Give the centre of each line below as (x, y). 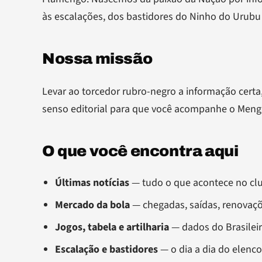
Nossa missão (97, 58)
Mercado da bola (92, 205)
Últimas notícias (92, 183)
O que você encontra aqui (140, 151)
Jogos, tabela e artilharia (112, 227)
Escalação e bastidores (106, 249)
